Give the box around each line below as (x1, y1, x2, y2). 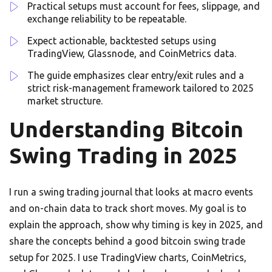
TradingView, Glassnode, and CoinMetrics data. (27, 48, 236, 59)
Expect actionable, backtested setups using (27, 35, 216, 47)
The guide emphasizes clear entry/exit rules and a (27, 70, 244, 81)
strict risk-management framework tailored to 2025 (27, 83, 254, 94)
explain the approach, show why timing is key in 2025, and (9, 219, 263, 231)
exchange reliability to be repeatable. (27, 13, 186, 25)
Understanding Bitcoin (9, 117, 243, 142)
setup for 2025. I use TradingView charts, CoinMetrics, (9, 252, 246, 263)
